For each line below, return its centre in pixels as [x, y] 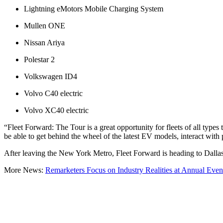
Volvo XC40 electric [56, 110]
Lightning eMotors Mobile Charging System [94, 8]
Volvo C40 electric [53, 93]
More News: [25, 170]
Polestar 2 [39, 59]
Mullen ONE [45, 25]
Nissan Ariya [44, 42]
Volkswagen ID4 [51, 76]
